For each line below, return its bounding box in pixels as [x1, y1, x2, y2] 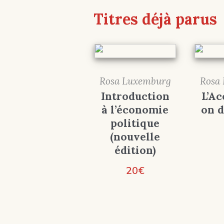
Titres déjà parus [93, 9, 217, 29]
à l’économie [101, 103, 169, 117]
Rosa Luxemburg [99, 75, 171, 87]
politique [110, 116, 160, 130]
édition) [114, 143, 156, 157]
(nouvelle [110, 130, 160, 144]
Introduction [100, 89, 169, 103]
